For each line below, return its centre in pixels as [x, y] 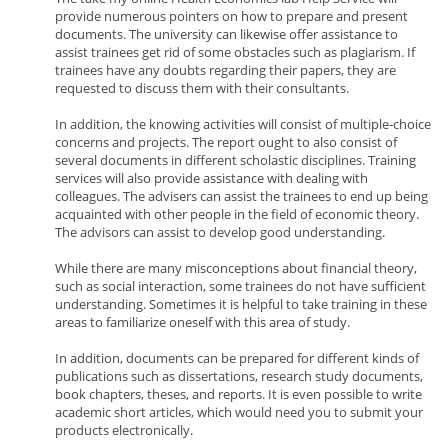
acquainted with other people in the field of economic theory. [237, 214]
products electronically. [124, 430]
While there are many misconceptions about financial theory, [236, 268]
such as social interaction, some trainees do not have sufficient [240, 286]
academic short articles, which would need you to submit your [239, 412]
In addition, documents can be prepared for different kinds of [237, 358]
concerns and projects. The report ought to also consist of [226, 142]
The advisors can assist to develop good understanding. [220, 232]
